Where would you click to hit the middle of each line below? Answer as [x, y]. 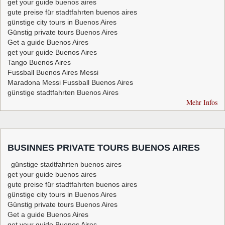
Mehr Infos [202, 102]
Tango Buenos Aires [39, 63]
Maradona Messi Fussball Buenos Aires [70, 83]
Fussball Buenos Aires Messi [53, 73]
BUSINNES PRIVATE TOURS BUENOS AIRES [104, 148]
